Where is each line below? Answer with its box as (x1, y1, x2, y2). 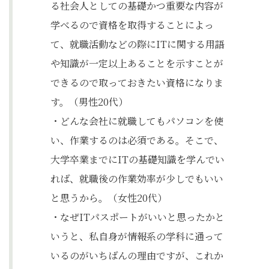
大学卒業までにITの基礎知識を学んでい (50, 153, 225, 166)
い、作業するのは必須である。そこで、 (50, 133, 223, 147)
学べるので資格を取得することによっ (50, 18, 214, 32)
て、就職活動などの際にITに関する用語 (50, 37, 225, 51)
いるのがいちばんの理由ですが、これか (50, 249, 223, 262)
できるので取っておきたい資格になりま (50, 76, 223, 89)
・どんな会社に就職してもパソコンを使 (50, 114, 223, 128)
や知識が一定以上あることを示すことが (50, 56, 223, 70)
